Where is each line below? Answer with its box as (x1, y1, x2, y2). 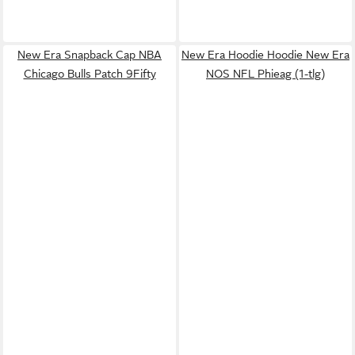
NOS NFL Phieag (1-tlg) (206, 67, 325, 80)
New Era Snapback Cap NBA (17, 48, 162, 61)
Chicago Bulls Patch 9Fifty (23, 67, 156, 80)
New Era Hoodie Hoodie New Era (181, 48, 349, 61)
